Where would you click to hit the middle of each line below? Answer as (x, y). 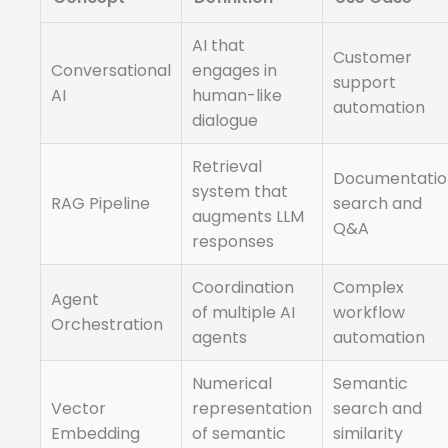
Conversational (111, 71)
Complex (368, 288)
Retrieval (227, 167)
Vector (78, 409)
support (364, 83)
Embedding (95, 434)
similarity (368, 434)
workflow (369, 313)
